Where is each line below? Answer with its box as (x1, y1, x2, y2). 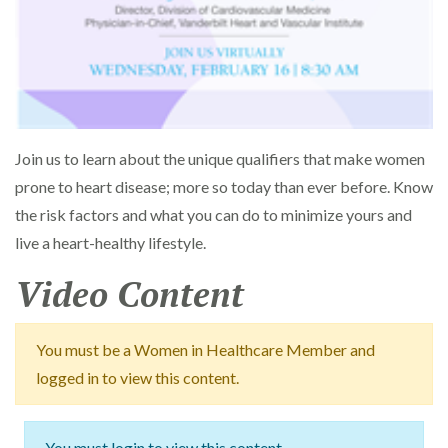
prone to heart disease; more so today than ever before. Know (15, 177, 433, 197)
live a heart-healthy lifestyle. (15, 233, 206, 253)
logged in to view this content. (36, 368, 239, 388)
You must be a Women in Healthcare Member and (36, 340, 375, 360)
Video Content (15, 271, 244, 318)
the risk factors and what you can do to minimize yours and (15, 205, 412, 225)
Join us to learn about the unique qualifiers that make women (15, 149, 425, 169)
